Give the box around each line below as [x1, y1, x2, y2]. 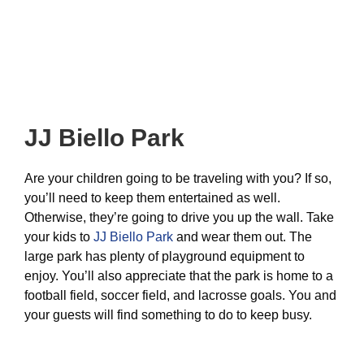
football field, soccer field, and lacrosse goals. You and [24, 288, 336, 302]
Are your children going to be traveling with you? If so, [24, 171, 331, 185]
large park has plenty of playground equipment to [24, 249, 305, 263]
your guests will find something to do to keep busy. [24, 308, 312, 322]
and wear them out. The [173, 230, 312, 244]
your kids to [24, 230, 93, 244]
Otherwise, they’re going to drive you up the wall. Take [24, 210, 334, 224]
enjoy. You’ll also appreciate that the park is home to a [24, 269, 333, 283]
